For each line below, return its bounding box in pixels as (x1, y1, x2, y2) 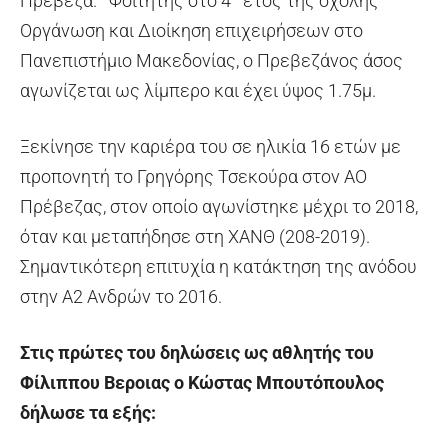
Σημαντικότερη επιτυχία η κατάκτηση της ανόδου (20, 255, 417, 277)
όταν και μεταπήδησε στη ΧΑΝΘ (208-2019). (20, 225, 370, 247)
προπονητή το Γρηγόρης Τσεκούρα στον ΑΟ (20, 165, 367, 187)
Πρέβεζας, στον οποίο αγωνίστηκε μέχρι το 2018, (20, 195, 418, 217)
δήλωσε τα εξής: (20, 401, 156, 423)
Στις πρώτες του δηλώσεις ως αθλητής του (20, 341, 374, 363)
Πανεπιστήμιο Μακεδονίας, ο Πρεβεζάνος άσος (20, 49, 403, 71)
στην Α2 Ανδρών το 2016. (20, 285, 222, 307)
